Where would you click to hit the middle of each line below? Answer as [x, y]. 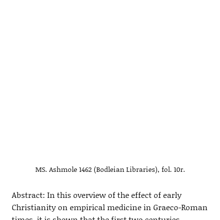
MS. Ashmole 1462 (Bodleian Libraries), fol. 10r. [110, 169]
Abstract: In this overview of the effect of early [96, 194]
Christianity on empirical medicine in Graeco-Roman [110, 207]
